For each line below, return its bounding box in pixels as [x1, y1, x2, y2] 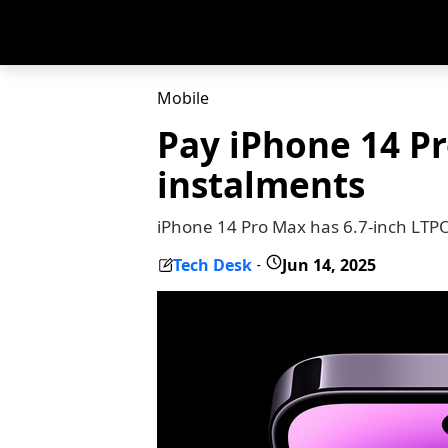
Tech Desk [173, 253, 252, 276]
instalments [157, 161, 365, 208]
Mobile [157, 87, 209, 109]
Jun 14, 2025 [282, 253, 376, 276]
